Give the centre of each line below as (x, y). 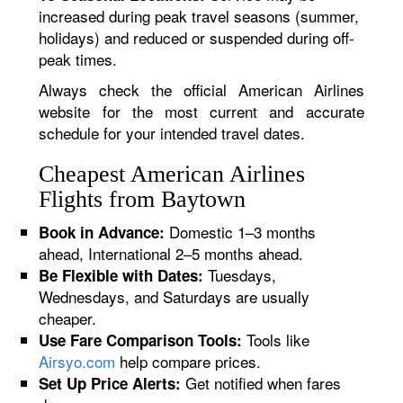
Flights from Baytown (143, 199)
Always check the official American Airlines (201, 90)
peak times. (78, 59)
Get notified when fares (261, 383)
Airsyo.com (77, 361)
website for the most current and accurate (201, 111)
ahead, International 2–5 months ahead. (171, 253)
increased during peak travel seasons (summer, (199, 16)
